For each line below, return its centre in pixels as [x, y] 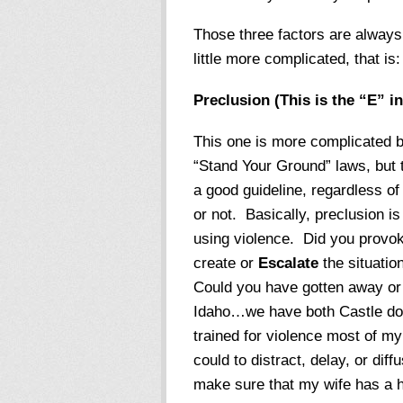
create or [225, 263]
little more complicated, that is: [296, 59]
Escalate [288, 263]
